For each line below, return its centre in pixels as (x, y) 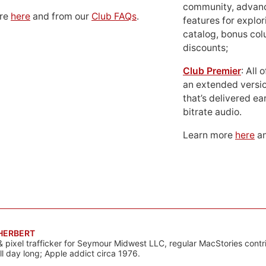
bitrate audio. (212, 112)
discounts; (205, 48)
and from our (61, 16)
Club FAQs (114, 16)
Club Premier (212, 71)
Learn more (209, 135)
